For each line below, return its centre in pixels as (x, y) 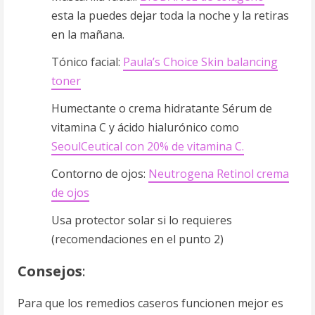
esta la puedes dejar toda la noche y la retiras (170, 15)
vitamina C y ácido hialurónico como (145, 127)
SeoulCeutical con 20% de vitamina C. (148, 146)
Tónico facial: (87, 62)
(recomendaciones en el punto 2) (137, 239)
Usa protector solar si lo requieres (142, 220)
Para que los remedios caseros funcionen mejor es (150, 303)
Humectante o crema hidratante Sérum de (162, 108)
